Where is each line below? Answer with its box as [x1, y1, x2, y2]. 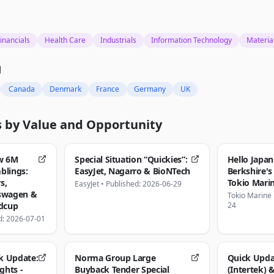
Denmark [50, 84, 81, 94]
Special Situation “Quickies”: [75, 154, 188, 165]
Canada [9, 84, 35, 94]
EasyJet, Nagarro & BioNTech [75, 165, 190, 177]
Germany [134, 84, 166, 94]
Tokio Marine [227, 190, 272, 201]
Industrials [100, 35, 136, 45]
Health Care [45, 35, 86, 45]
